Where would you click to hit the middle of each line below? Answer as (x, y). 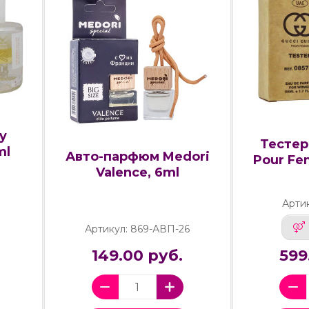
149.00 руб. (138, 256)
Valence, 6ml (137, 173)
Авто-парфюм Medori (137, 157)
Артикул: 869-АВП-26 (138, 229)
